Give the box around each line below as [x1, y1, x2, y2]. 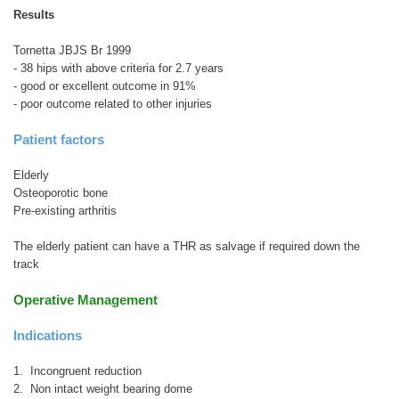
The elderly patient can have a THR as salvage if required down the [13, 239, 360, 253]
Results [13, 7, 54, 21]
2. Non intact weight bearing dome [13, 381, 192, 395]
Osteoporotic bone [13, 185, 108, 199]
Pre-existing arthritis [13, 203, 117, 217]
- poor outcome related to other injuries [13, 96, 212, 110]
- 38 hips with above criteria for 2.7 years [13, 61, 224, 75]
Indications [13, 327, 82, 343]
